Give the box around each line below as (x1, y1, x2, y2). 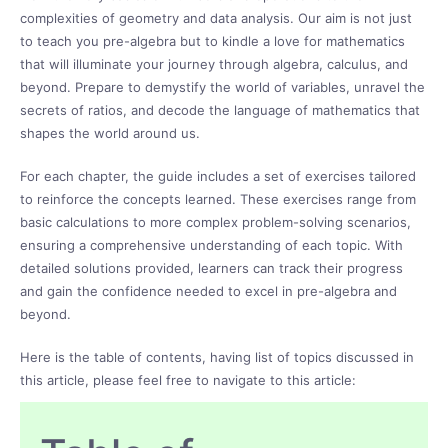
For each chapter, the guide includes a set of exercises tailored (20, 167, 416, 184)
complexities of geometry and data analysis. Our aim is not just (20, 9, 412, 26)
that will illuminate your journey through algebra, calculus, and (20, 55, 408, 72)
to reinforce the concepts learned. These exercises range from (20, 190, 416, 207)
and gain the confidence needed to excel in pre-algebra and (20, 282, 397, 299)
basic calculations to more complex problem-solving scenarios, (20, 213, 411, 230)
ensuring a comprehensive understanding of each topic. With (20, 236, 403, 253)
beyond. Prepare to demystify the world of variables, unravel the (20, 78, 425, 95)
